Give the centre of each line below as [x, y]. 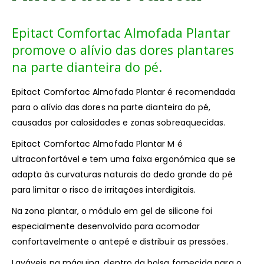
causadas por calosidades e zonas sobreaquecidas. [119, 123]
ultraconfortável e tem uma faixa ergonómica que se [124, 159]
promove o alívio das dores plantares [123, 50]
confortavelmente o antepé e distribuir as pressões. [120, 242]
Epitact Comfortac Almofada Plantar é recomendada [124, 92]
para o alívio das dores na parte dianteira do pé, [111, 108]
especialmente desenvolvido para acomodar [106, 227]
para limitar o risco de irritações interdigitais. [104, 190]
